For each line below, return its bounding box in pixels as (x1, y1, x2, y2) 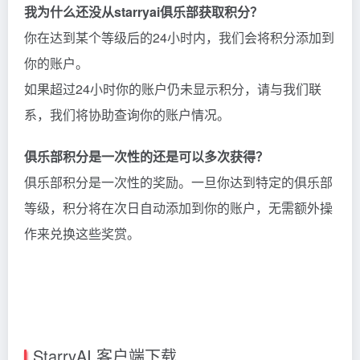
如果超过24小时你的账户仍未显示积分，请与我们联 (24, 80, 321, 99)
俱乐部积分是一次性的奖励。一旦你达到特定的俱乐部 (24, 173, 333, 192)
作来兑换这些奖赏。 (24, 224, 140, 243)
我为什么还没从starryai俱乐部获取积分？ (24, 2, 263, 22)
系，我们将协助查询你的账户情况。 (24, 105, 230, 125)
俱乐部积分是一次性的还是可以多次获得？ (24, 147, 268, 166)
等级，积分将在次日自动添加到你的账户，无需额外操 (24, 198, 333, 218)
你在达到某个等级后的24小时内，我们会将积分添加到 (24, 28, 334, 47)
